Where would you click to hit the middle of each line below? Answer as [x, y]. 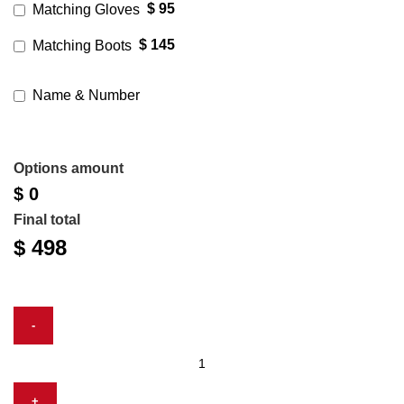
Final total [47, 219]
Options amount [69, 168]
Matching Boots [82, 45]
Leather [77, 339]
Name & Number [86, 95]
